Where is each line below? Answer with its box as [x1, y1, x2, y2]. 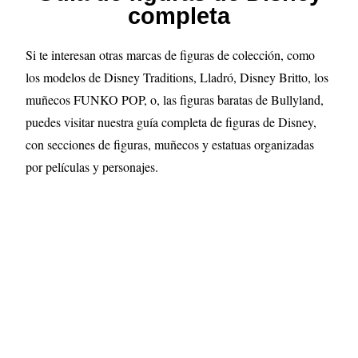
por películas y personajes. [26, 158, 159, 175]
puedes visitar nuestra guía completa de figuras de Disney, [26, 113, 317, 130]
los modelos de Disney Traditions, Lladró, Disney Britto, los [26, 69, 329, 86]
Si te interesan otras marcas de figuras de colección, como [26, 46, 316, 63]
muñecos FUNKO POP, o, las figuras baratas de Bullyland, [26, 91, 324, 108]
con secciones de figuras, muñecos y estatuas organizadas [26, 136, 315, 153]
